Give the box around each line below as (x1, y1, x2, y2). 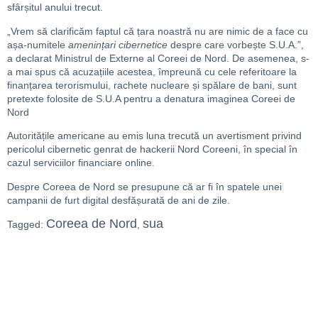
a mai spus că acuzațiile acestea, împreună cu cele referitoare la (7, 65, 297, 77)
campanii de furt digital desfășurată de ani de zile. (7, 194, 230, 206)
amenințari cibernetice (68, 38, 170, 50)
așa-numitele (7, 38, 68, 50)
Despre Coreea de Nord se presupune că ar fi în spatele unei (7, 180, 282, 192)
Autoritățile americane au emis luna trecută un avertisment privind (7, 130, 302, 142)
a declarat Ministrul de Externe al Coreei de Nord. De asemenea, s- (7, 52, 309, 64)
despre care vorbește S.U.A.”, (170, 38, 304, 50)
